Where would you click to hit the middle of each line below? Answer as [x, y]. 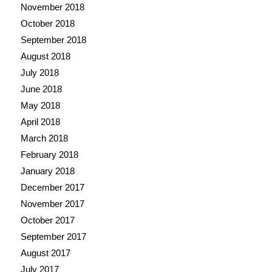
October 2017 [47, 220]
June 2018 [41, 89]
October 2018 [47, 23]
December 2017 [52, 187]
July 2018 [39, 72]
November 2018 [52, 7]
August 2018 [45, 56]
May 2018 [40, 105]
